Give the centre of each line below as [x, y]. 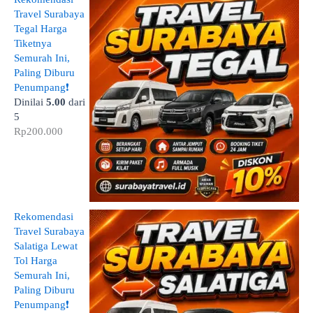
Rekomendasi [44, 216]
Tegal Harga [41, 28]
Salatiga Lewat [46, 246]
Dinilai [30, 102]
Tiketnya [33, 43]
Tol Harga [36, 260]
